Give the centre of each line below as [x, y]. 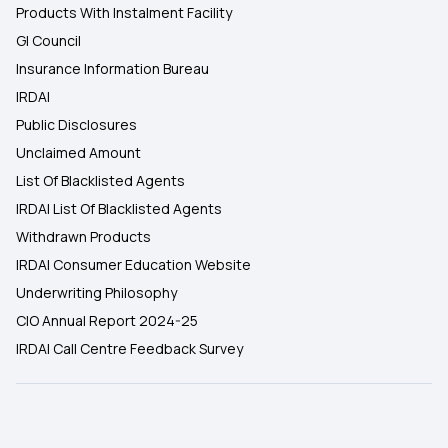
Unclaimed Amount [78, 152]
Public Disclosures [76, 124]
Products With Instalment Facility [124, 12]
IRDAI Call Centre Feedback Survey [129, 348]
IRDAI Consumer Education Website [133, 264]
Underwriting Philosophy [96, 292]
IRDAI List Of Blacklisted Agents [119, 208]
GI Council [48, 40]
